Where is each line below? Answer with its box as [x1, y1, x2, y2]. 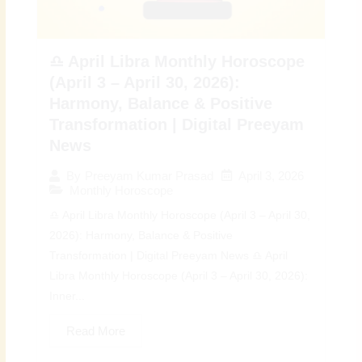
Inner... [49, 289, 86, 302]
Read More [66, 323, 126, 338]
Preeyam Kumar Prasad [85, 169, 214, 183]
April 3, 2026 [238, 168, 305, 183]
